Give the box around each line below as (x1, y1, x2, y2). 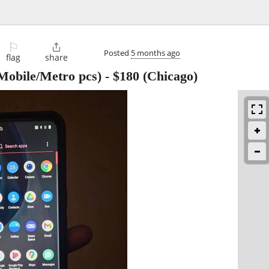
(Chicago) (139, 68, 198, 84)
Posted (104, 47, 131, 58)
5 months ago (131, 47, 180, 58)
